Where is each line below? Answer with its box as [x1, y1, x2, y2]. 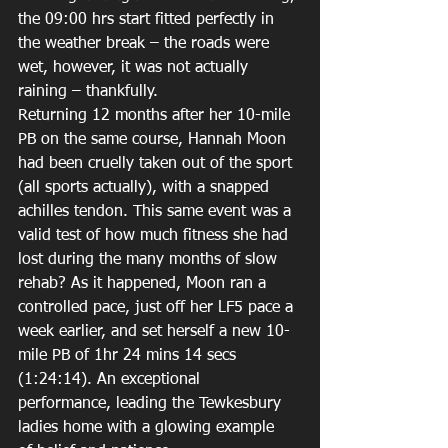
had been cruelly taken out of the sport [18, 155, 297, 172]
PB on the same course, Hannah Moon [18, 131, 291, 148]
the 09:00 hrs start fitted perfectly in [18, 11, 279, 28]
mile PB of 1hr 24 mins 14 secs [18, 347, 241, 364]
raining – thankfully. [18, 83, 168, 100]
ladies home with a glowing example [18, 419, 279, 436]
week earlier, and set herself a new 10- [18, 323, 290, 340]
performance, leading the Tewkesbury [18, 395, 286, 412]
